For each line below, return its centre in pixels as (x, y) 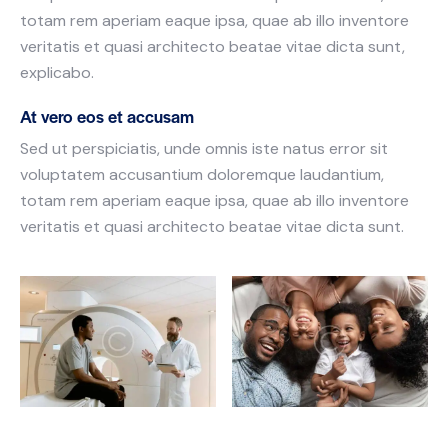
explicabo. (57, 73)
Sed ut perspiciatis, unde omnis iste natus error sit (204, 149)
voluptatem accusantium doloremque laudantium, (202, 175)
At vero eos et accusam (107, 116)
